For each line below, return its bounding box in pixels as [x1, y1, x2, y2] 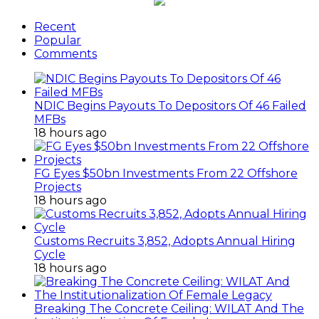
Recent [34, 20, 76, 34]
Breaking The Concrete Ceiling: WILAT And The [34, 302, 304, 316]
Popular [34, 33, 81, 48]
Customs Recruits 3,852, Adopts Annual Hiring [34, 234, 296, 249]
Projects [34, 180, 81, 194]
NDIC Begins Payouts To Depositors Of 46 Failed [34, 99, 306, 113]
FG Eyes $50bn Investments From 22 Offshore [34, 167, 298, 181]
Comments [34, 47, 97, 61]
